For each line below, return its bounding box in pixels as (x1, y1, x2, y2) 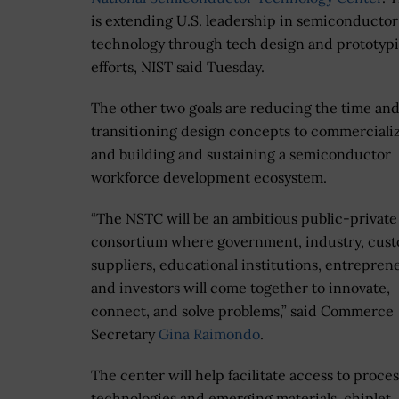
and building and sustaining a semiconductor (91, 145, 391, 164)
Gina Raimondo (159, 325, 260, 344)
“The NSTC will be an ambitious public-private (91, 209, 397, 228)
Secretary (91, 325, 159, 344)
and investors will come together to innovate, (91, 279, 390, 297)
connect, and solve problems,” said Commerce (91, 302, 394, 321)
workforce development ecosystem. (91, 168, 327, 187)
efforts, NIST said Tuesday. (91, 58, 265, 77)
